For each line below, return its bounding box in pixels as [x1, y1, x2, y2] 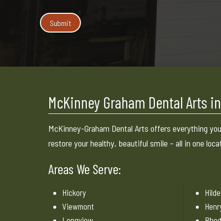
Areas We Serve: [48, 160, 121, 177]
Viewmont [62, 201, 95, 211]
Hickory [62, 187, 86, 197]
